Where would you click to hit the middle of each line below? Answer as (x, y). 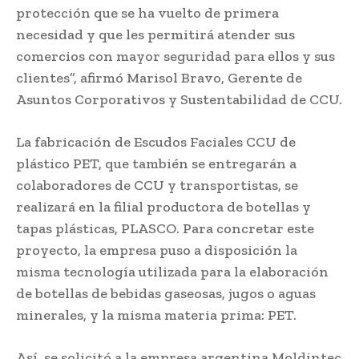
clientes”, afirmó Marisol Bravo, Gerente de (159, 77)
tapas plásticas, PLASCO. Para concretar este (165, 228)
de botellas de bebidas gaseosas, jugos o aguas (166, 293)
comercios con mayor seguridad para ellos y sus (175, 56)
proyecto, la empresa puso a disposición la (157, 250)
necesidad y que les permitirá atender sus (155, 34)
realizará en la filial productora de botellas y (163, 206)
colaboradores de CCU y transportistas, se (157, 185)
